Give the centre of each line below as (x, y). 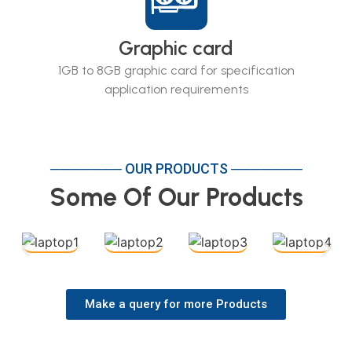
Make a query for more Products (176, 304)
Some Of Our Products (176, 198)
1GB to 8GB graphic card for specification (176, 71)
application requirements (176, 90)
